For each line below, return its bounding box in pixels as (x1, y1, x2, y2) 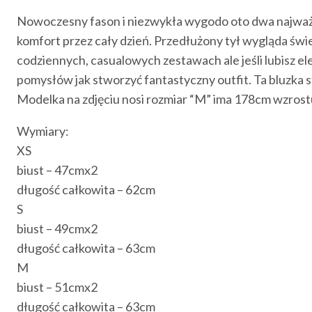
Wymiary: (17, 123, 69, 139)
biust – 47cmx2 (17, 162, 97, 178)
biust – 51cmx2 (17, 279, 97, 295)
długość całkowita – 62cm (17, 181, 155, 197)
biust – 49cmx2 (17, 220, 97, 236)
